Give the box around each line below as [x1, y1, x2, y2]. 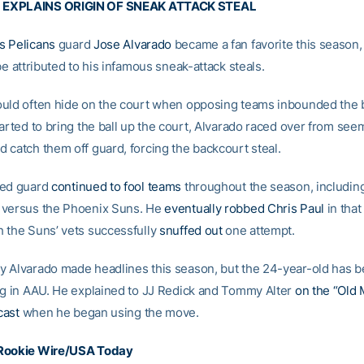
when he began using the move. [19, 305, 199, 320]
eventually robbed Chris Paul [164, 201, 324, 216]
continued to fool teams [51, 179, 182, 194]
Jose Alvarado [93, 37, 172, 52]
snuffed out [159, 223, 223, 238]
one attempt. [222, 223, 295, 238]
